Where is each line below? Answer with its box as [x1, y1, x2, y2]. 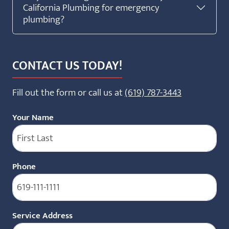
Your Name [12, 110, 54, 125]
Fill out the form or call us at [12, 84, 125, 101]
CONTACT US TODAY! [12, 55, 122, 76]
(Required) [38, 160, 70, 173]
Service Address [12, 208, 73, 223]
